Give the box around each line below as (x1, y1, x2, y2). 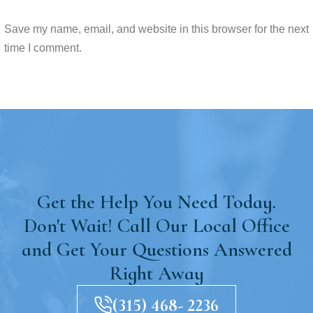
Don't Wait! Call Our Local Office (23, 213, 290, 238)
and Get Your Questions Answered (21, 237, 292, 261)
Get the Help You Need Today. (37, 189, 276, 214)
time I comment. (4, 41, 82, 54)
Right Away (109, 261, 204, 285)
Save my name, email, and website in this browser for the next (4, 22, 309, 35)
